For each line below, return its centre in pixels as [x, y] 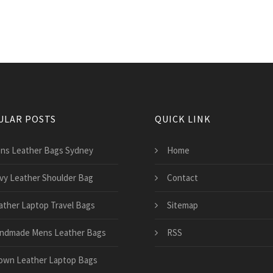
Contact [183, 178]
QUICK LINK [183, 119]
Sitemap [183, 205]
